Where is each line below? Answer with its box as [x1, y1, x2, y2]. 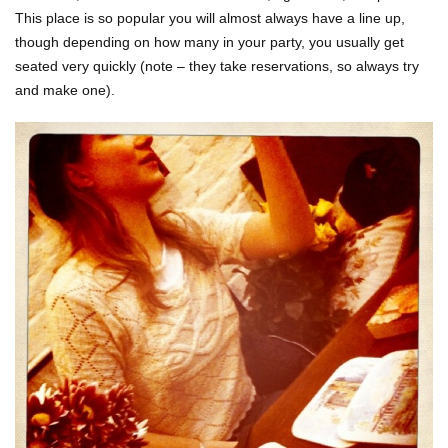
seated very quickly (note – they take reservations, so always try [15, 58, 419, 75]
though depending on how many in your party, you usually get [15, 34, 404, 51]
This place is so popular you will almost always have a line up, [15, 10, 405, 27]
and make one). [15, 82, 115, 99]
